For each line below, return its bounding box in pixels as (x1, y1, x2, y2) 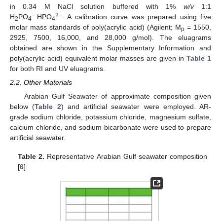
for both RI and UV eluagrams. (10, 64, 105, 73)
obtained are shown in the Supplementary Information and (10, 43, 211, 52)
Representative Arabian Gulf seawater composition (44, 152, 207, 161)
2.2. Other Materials (10, 78, 72, 87)
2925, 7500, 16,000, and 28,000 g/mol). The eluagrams (10, 33, 211, 41)
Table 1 (186, 54, 211, 62)
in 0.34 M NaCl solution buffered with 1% (10, 2, 184, 10)
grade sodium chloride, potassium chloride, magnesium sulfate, (10, 113, 211, 121)
